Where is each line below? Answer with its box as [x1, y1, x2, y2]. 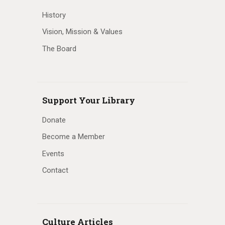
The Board [42, 44, 76, 53]
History [42, 10, 66, 20]
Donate [42, 115, 66, 125]
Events [42, 149, 64, 158]
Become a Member [42, 132, 105, 142]
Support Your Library [42, 94, 135, 106]
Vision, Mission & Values [42, 27, 123, 37]
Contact [42, 166, 68, 175]
